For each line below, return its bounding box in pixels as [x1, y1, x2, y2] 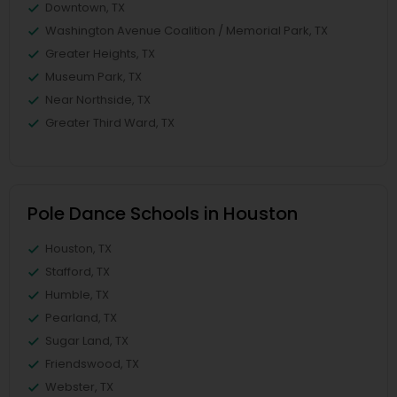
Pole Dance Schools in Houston [27, 201, 298, 226]
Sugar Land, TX [45, 332, 128, 349]
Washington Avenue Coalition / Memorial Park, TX [45, 22, 328, 39]
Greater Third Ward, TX [45, 114, 175, 131]
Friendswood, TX [45, 355, 139, 372]
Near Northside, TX [45, 91, 151, 108]
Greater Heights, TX [45, 45, 155, 62]
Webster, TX [45, 378, 113, 395]
